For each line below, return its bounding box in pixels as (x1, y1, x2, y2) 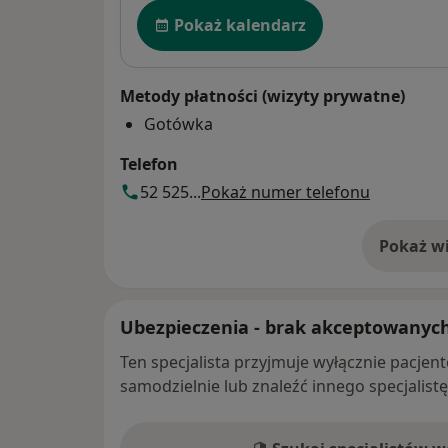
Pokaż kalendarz (174, 14, 306, 37)
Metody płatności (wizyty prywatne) (120, 85, 405, 108)
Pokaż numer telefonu (201, 181, 370, 204)
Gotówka (144, 113, 213, 136)
